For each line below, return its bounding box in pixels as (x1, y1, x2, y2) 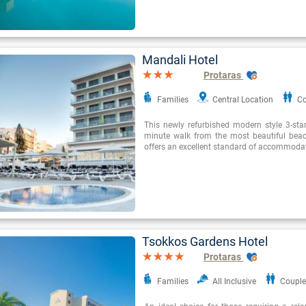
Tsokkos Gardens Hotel (142, 234, 268, 249)
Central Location (212, 95, 273, 105)
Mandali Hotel (142, 53, 218, 68)
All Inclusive (212, 277, 256, 287)
